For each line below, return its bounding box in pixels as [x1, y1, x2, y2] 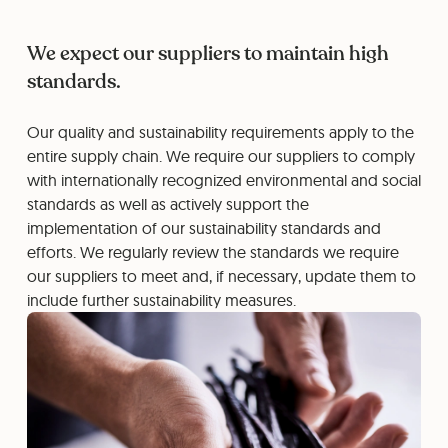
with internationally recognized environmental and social [26, 170, 421, 190]
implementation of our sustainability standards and [26, 218, 381, 238]
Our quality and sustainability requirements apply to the [26, 122, 414, 142]
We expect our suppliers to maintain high [26, 40, 389, 67]
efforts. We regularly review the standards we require [26, 242, 399, 262]
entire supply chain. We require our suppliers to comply [26, 146, 415, 166]
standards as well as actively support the [26, 194, 309, 214]
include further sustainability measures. [26, 290, 296, 310]
